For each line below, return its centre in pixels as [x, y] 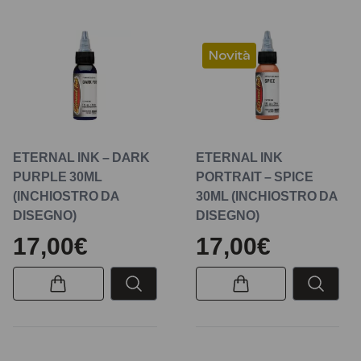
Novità [229, 55]
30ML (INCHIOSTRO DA [266, 196]
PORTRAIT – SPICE [254, 177]
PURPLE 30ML [58, 177]
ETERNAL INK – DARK [81, 158]
